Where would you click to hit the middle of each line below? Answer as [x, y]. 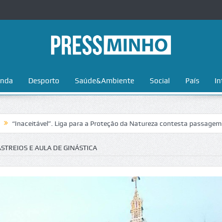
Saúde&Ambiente [104, 81]
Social [160, 81]
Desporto [44, 81]
